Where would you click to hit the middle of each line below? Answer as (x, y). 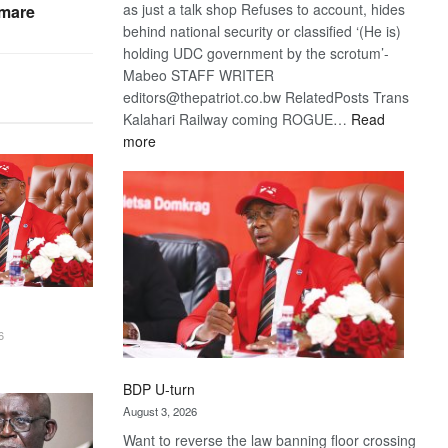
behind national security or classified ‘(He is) (262, 30)
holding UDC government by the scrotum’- (256, 52)
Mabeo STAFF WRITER (199, 74)
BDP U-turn (159, 388)
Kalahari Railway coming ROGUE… (237, 118)
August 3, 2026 (160, 410)
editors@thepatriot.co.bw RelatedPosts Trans (266, 96)
